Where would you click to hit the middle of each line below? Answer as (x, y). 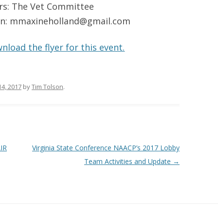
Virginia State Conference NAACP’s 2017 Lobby (106, 148)
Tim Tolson (47, 87)
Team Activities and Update (128, 161)
